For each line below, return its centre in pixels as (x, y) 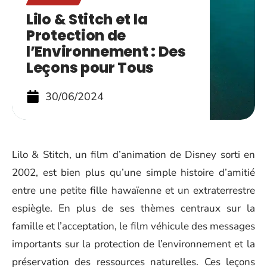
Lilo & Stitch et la (87, 19)
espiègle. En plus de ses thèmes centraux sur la (133, 208)
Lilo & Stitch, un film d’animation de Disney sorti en (133, 155)
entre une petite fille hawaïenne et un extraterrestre (133, 190)
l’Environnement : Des (106, 52)
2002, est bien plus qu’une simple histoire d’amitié (133, 173)
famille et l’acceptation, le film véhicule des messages (133, 226)
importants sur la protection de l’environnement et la (133, 244)
